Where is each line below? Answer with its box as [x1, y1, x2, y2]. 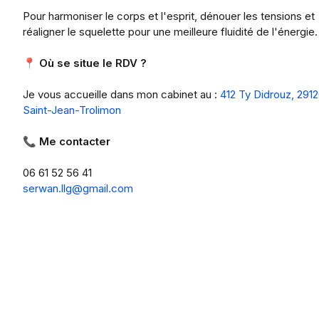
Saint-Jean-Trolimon [23, 103, 121, 117]
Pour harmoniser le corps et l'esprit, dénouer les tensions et [23, 9, 315, 23]
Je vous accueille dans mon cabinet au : [23, 88, 220, 101]
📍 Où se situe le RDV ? [23, 56, 147, 70]
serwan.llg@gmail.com [23, 182, 133, 195]
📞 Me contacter [23, 135, 110, 148]
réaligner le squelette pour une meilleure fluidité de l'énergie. [23, 25, 318, 38]
